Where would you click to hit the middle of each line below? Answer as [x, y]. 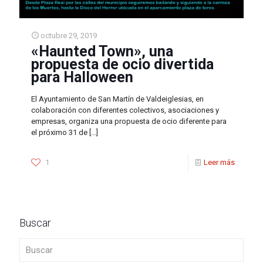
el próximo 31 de [59, 132]
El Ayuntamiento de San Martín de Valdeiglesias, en [117, 99]
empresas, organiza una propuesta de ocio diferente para [129, 121]
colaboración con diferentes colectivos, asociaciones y [125, 110]
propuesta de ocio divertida [122, 64]
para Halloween [82, 77]
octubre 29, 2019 [69, 35]
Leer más [219, 162]
